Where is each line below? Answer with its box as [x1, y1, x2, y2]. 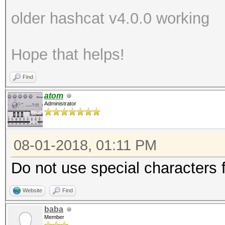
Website [23, 187, 42, 193]
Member [44, 214, 64, 220]
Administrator [44, 100, 76, 106]
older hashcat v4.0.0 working [11, 10, 214, 27]
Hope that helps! [11, 46, 125, 63]
